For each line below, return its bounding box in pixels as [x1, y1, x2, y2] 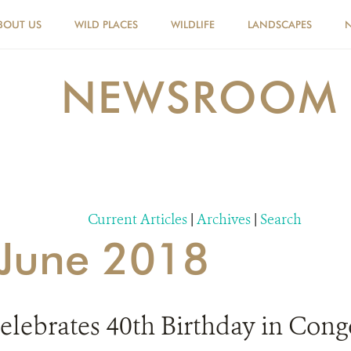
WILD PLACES [74, 18, 138, 31]
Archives [197, 210, 251, 229]
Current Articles [88, 210, 187, 229]
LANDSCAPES [248, 18, 312, 31]
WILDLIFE [171, 18, 215, 31]
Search [260, 210, 302, 229]
